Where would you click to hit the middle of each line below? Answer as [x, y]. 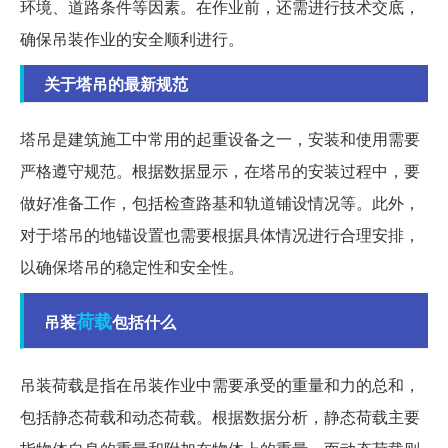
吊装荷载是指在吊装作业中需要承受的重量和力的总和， [220, 385]
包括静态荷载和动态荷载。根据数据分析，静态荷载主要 [220, 417]
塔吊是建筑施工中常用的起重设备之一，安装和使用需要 [220, 139]
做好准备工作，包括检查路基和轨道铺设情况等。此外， [220, 203]
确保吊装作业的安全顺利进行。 [132, 39]
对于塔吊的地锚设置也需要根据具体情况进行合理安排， [220, 235]
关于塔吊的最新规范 [116, 84]
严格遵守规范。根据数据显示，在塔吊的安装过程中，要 [220, 171]
